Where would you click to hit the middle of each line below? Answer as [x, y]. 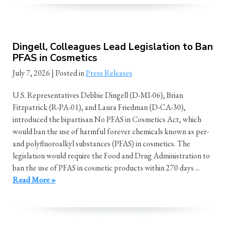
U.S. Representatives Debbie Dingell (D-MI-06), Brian [98, 95]
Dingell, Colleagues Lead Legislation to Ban [113, 47]
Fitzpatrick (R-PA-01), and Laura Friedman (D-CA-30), [99, 107]
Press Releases [109, 73]
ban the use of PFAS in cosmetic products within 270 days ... [106, 167]
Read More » [34, 180]
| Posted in [69, 73]
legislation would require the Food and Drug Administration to [111, 155]
